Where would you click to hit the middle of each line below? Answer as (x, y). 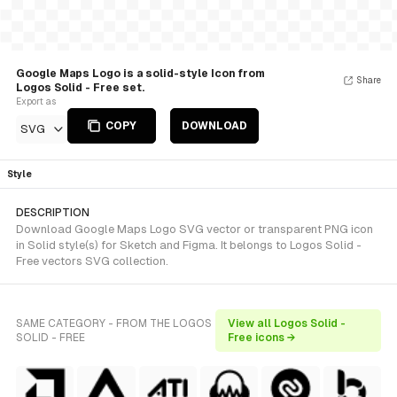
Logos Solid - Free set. (80, 88)
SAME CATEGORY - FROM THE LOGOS (114, 323)
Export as (36, 101)
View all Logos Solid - (287, 323)
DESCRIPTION (53, 213)
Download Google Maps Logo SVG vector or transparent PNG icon (195, 229)
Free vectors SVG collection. (92, 261)
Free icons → (262, 338)
